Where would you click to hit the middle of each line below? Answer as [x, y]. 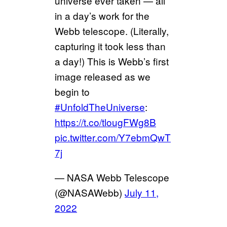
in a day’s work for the [102, 15]
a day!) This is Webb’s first [112, 61]
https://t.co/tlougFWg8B [105, 122]
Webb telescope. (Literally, [112, 30]
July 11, [142, 192]
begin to [72, 91]
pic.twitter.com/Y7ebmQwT [113, 137]
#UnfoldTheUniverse [100, 106]
